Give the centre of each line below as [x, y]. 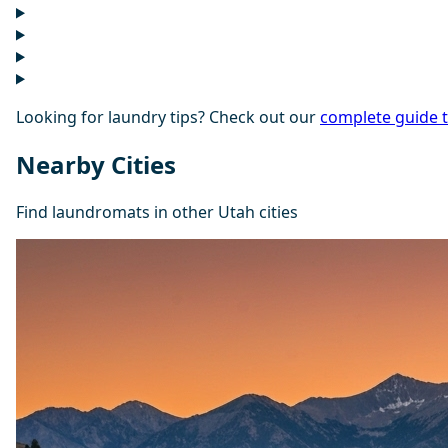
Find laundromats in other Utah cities [157, 212]
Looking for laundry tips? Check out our [168, 117]
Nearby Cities [96, 165]
